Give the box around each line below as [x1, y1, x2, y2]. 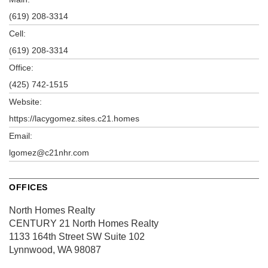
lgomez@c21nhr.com [9, 147, 89, 157]
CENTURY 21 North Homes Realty [9, 218, 159, 229]
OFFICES [9, 182, 48, 192]
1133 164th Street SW [9, 231, 102, 242]
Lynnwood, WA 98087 [9, 244, 101, 255]
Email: [9, 130, 32, 141]
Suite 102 [102, 231, 145, 242]
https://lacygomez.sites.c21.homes [9, 113, 139, 123]
